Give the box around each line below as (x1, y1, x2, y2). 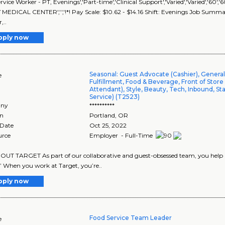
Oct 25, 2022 (89, 121, 127, 129)
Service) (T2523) (89, 92, 140, 100)
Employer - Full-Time (89, 131, 155, 139)
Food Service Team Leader (89, 214, 172, 222)
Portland (89, 111, 116, 119)
